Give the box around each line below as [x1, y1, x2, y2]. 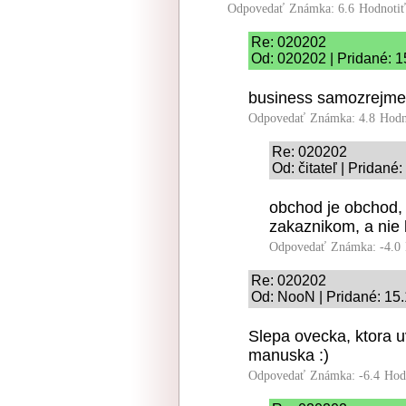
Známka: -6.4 [310, 369, 380, 382]
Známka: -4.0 [331, 240, 401, 254]
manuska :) [248, 346, 329, 364]
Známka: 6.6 [289, 2, 354, 15]
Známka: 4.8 [310, 111, 375, 125]
